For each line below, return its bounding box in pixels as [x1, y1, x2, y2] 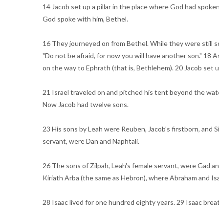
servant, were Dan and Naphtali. [43, 137, 139, 145]
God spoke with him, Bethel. [43, 15, 128, 23]
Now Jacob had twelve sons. [43, 100, 129, 109]
